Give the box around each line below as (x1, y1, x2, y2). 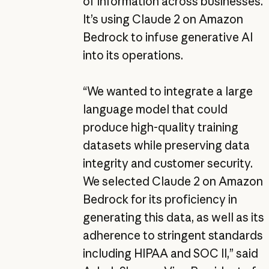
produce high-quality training (82, 119, 238, 134)
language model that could (82, 101, 228, 116)
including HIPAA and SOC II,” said (82, 246, 258, 261)
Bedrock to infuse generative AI (82, 29, 253, 44)
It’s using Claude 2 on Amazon (82, 11, 243, 26)
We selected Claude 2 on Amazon (82, 174, 263, 189)
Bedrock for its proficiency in (82, 192, 237, 207)
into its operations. (82, 47, 183, 62)
